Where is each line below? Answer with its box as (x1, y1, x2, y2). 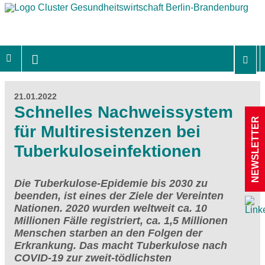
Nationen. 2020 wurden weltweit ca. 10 (14, 202, 207, 214)
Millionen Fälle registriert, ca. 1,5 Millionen (14, 214, 228, 227)
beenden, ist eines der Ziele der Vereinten (14, 189, 224, 202)
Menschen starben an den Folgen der (14, 227, 202, 239)
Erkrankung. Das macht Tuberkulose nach (14, 239, 227, 251)
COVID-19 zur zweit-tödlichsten (14, 251, 172, 264)
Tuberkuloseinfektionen (14, 141, 201, 160)
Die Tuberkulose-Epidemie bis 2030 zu (14, 177, 208, 189)
